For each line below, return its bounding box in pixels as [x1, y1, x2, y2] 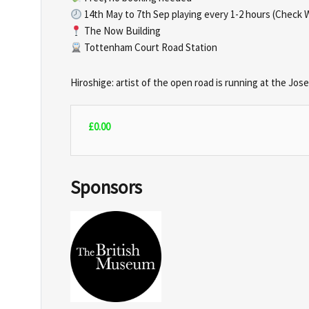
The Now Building [82, 24, 161, 38]
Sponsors [70, 175, 142, 199]
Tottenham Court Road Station [82, 41, 218, 54]
